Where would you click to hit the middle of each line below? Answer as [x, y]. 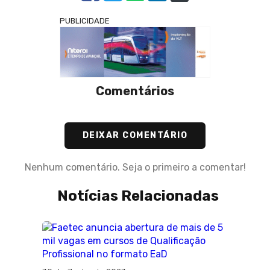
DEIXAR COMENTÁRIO [135, 136]
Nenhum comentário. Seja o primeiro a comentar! [135, 168]
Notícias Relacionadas [138, 196]
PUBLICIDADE [85, 21]
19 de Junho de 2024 [116, 260]
